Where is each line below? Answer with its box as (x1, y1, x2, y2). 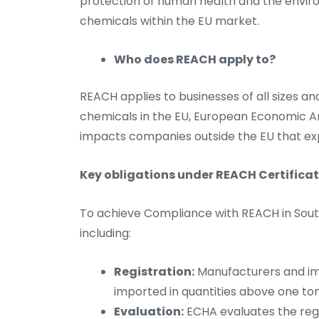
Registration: (114, 263, 194, 281)
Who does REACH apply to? (114, 51, 276, 68)
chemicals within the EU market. (80, 13, 259, 30)
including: (80, 225, 131, 242)
